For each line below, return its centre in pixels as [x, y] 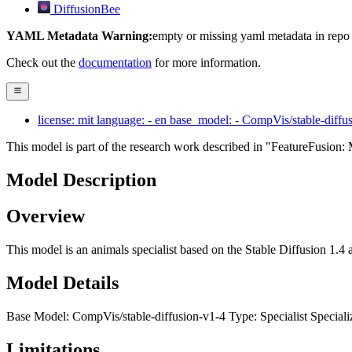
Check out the [42, 63]
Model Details [62, 283]
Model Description [81, 180]
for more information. [206, 63]
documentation [115, 63]
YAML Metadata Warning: [79, 36]
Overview [46, 216]
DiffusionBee [87, 9]
